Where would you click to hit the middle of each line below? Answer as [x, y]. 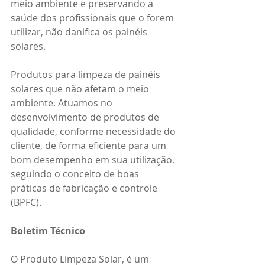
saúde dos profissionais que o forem [93, 18]
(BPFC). [26, 203]
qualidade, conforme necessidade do [94, 132]
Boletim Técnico [48, 231]
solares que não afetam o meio [81, 89]
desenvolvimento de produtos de [86, 117]
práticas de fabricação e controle [85, 188]
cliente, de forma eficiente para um [90, 146]
